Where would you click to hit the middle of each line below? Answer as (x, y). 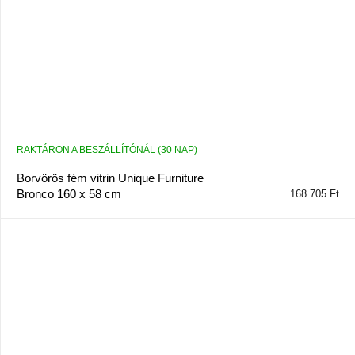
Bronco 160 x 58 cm (69, 193)
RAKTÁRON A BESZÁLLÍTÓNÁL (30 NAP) (107, 149)
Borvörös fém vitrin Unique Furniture (110, 177)
